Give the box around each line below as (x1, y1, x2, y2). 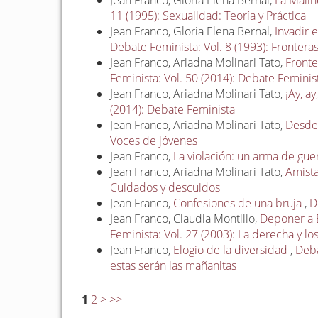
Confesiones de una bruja (173, 195, 305, 212)
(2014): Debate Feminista (110, 102, 236, 118)
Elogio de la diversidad (173, 242, 291, 258)
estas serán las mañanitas (110, 258, 237, 274)
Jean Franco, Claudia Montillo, (110, 211, 261, 227)
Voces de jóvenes (110, 133, 198, 149)
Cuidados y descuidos (110, 180, 221, 196)
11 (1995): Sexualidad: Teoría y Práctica (110, 8, 307, 24)
